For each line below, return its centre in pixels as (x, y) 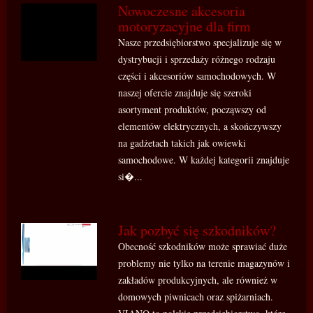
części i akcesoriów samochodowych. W (197, 76)
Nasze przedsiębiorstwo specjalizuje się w (200, 42)
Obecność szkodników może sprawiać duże (203, 246)
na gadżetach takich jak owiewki (182, 143)
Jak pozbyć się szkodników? (197, 230)
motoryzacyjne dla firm (185, 26)
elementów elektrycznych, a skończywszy (200, 126)
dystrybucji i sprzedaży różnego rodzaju (197, 59)
